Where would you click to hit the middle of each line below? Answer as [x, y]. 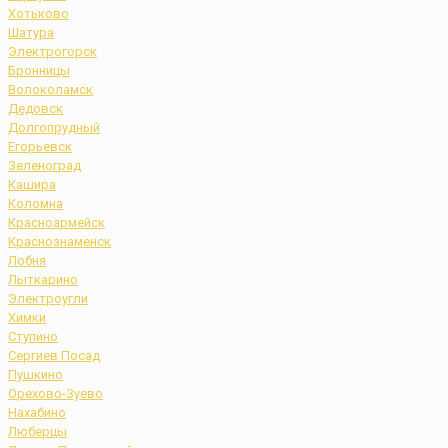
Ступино [33, 336]
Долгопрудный [54, 127]
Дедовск [35, 108]
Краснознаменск [59, 241]
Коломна [35, 203]
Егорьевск [40, 146]
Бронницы [39, 70]
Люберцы [37, 431]
